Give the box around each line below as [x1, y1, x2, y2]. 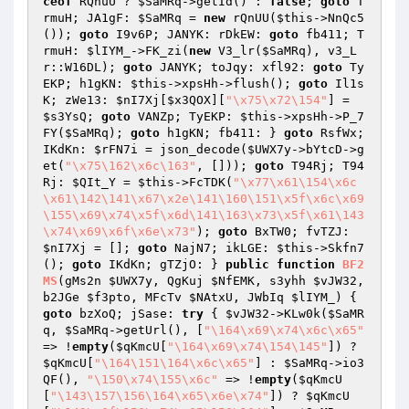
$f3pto [87, 290, 131, 304]
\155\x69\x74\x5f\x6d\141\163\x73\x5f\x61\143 [43, 208, 364, 222]
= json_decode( [138, 142, 247, 156]
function [277, 257, 335, 271]
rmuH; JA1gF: [43, 11, 138, 25]
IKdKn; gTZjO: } [101, 257, 225, 271]
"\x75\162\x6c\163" [65, 159, 196, 173]
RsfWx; [313, 126, 364, 140]
